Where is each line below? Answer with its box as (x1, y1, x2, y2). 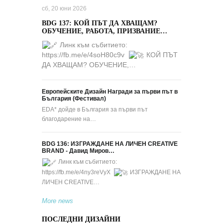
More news (42, 197, 73, 205)
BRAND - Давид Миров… (42, 147, 114, 155)
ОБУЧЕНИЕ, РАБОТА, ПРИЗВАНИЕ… (42, 27, 167, 35)
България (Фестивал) (42, 95, 106, 103)
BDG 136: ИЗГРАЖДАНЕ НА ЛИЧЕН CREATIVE (42, 140, 178, 148)
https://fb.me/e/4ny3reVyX (42, 168, 113, 176)
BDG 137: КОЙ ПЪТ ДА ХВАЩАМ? (42, 19, 157, 27)
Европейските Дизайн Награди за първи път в (42, 88, 178, 96)
